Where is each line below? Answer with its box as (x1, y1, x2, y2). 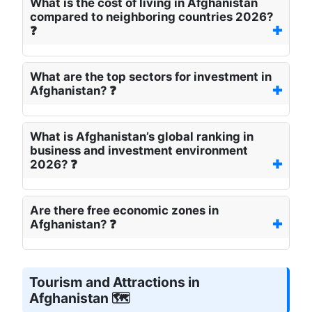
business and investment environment (30, 143, 248, 158)
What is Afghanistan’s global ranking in (30, 130, 253, 144)
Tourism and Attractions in (29, 274, 200, 291)
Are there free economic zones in (30, 203, 219, 218)
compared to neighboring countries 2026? (30, 10, 273, 24)
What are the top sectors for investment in (30, 70, 272, 84)
